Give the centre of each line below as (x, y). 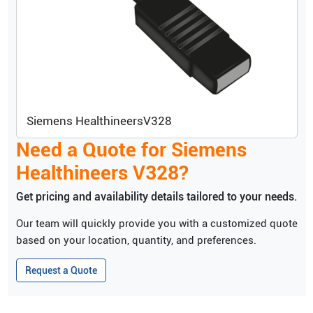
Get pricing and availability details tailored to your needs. (156, 197)
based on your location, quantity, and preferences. (136, 241)
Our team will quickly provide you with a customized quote (156, 224)
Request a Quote (61, 271)
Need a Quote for (93, 150)
